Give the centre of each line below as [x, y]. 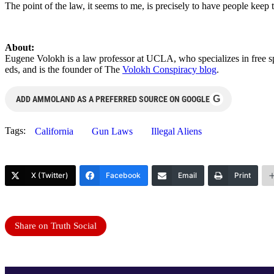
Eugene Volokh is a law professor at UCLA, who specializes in [127, 58]
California [54, 131]
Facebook [123, 175]
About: [20, 47]
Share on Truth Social [56, 225]
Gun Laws [112, 131]
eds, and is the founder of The [64, 69]
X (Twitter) [50, 175]
